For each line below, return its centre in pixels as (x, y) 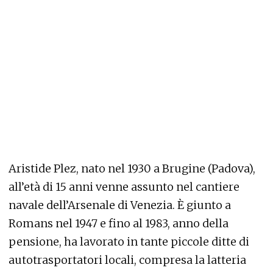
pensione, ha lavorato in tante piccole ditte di (129, 242)
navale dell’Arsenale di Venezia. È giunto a (120, 205)
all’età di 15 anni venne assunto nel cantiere (124, 187)
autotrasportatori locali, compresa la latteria (127, 260)
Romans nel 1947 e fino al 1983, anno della (119, 224)
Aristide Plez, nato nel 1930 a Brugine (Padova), (132, 169)
